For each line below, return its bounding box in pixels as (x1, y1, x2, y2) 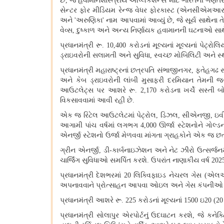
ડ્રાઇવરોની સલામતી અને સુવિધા (60, 51, 150, 59)
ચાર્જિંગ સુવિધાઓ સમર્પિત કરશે (60, 156, 147, 164)
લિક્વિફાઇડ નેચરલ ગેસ (133, 171, 204, 179)
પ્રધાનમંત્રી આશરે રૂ (60, 196, 121, 204)
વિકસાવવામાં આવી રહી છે (60, 96, 132, 104)
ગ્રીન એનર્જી (60, 146, 99, 154)
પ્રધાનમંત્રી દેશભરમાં (60, 171, 124, 179)
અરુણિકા (76, 16, 103, 24)
